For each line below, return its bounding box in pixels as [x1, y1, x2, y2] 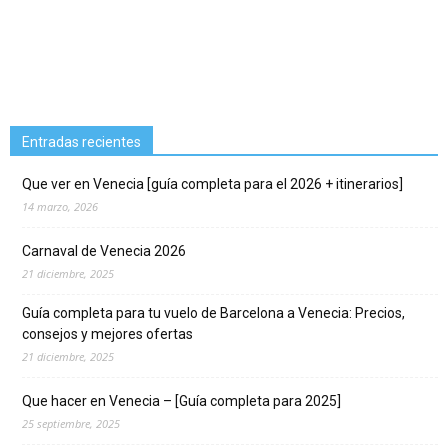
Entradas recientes [22, 134, 141, 151]
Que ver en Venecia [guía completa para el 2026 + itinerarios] [22, 176, 403, 193]
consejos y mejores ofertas [22, 326, 193, 343]
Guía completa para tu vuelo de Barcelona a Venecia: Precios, [22, 305, 405, 322]
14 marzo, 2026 [22, 199, 98, 215]
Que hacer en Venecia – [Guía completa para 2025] [22, 393, 341, 410]
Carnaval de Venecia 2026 [22, 243, 186, 260]
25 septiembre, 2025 [22, 416, 120, 432]
